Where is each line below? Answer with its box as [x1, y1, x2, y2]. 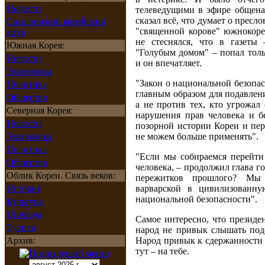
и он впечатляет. [135, 58, 202, 68]
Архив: [7, 235, 35, 245]
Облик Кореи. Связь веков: [7, 170, 115, 180]
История [7, 183, 41, 193]
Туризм [7, 222, 36, 232]
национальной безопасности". [135, 194, 257, 204]
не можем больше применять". [135, 131, 258, 141]
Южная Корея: [7, 40, 64, 50]
